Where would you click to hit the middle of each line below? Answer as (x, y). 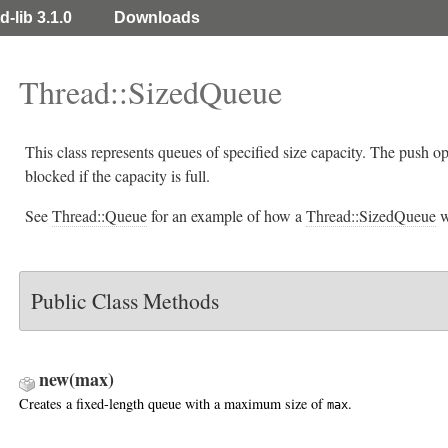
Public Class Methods (124, 301)
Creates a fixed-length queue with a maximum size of (173, 403)
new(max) (76, 378)
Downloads (157, 17)
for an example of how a (227, 215)
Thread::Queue (100, 215)
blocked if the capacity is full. (118, 175)
